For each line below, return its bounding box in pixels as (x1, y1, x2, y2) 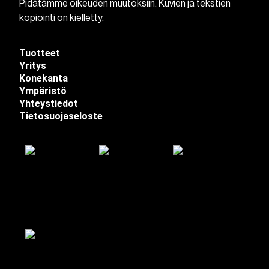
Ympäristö (19, 85, 67, 97)
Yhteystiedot (19, 97, 79, 109)
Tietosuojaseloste (19, 110, 103, 122)
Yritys (19, 59, 47, 71)
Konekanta (19, 72, 68, 84)
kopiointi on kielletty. (19, 13, 104, 23)
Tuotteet (19, 47, 61, 59)
